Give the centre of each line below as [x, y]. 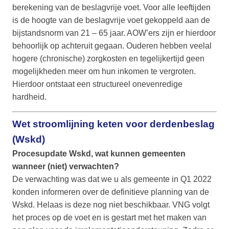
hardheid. [29, 97]
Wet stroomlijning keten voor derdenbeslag [113, 124]
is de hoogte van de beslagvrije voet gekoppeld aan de [111, 20]
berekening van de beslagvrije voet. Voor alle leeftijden [111, 8]
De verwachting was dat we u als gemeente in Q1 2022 [112, 179]
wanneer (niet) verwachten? [66, 167]
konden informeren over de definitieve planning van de [111, 192]
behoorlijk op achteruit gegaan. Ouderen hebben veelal [112, 46]
